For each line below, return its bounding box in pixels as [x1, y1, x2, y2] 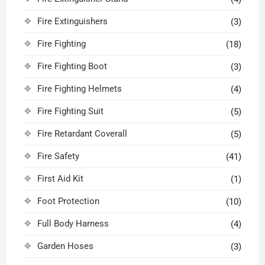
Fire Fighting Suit [37, 106, 104, 117]
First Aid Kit [37, 173, 83, 185]
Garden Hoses [37, 241, 93, 252]
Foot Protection [37, 196, 99, 207]
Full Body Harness [37, 218, 109, 230]
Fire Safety [37, 151, 79, 162]
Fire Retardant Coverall [37, 128, 127, 140]
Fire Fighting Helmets [37, 83, 122, 95]
